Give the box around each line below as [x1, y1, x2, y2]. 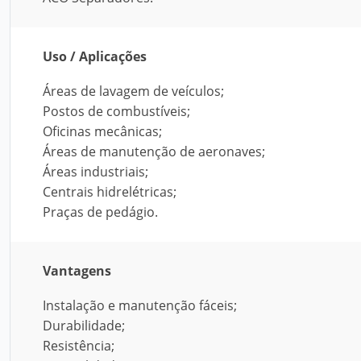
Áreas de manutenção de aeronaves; [43, 143, 265, 160]
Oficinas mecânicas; [43, 122, 162, 140]
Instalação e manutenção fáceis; [43, 297, 237, 314]
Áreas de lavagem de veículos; [43, 82, 224, 100]
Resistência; [43, 337, 114, 355]
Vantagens [43, 262, 111, 280]
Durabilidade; [43, 317, 125, 334]
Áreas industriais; [43, 163, 148, 180]
